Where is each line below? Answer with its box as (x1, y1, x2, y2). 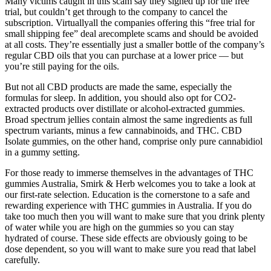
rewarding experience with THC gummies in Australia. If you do (5, 200, 252, 211)
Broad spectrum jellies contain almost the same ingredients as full (5, 114, 252, 125)
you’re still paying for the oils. (5, 60, 119, 71)
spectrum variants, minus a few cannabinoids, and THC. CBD (5, 125, 242, 135)
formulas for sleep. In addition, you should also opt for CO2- (5, 92, 236, 103)
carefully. (5, 254, 40, 265)
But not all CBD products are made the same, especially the (5, 81, 232, 92)
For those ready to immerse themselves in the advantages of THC (5, 167, 253, 178)
